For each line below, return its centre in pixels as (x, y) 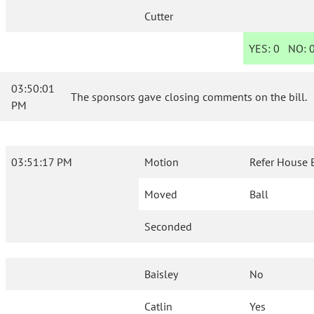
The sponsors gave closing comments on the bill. (189, 97)
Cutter (159, 16)
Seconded (168, 227)
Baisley (162, 274)
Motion (162, 162)
